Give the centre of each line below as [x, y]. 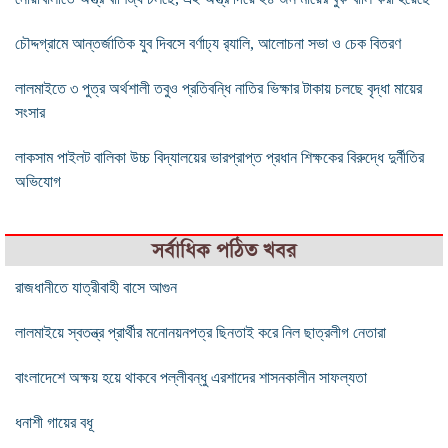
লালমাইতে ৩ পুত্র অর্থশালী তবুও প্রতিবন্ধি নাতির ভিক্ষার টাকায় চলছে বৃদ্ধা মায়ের [218, 88]
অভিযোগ [38, 181]
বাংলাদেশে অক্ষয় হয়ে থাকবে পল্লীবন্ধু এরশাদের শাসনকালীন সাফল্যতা [191, 377]
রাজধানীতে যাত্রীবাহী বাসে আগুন [96, 287]
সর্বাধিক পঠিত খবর [224, 250]
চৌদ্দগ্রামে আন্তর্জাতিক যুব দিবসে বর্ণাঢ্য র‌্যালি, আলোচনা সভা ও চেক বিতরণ [208, 43]
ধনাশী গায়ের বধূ [54, 422]
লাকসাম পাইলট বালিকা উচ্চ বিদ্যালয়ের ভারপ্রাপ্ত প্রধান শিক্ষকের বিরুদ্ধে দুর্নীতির [219, 157]
